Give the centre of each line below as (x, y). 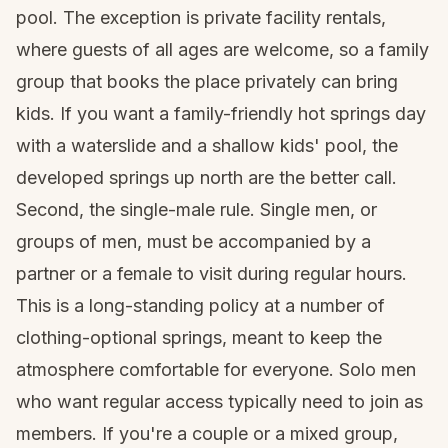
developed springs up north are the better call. (206, 177)
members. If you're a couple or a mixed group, (207, 433)
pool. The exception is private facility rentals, (201, 17)
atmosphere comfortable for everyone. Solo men (216, 369)
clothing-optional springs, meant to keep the (199, 337)
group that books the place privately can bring (207, 81)
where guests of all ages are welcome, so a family (222, 49)
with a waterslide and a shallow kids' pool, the (207, 145)
